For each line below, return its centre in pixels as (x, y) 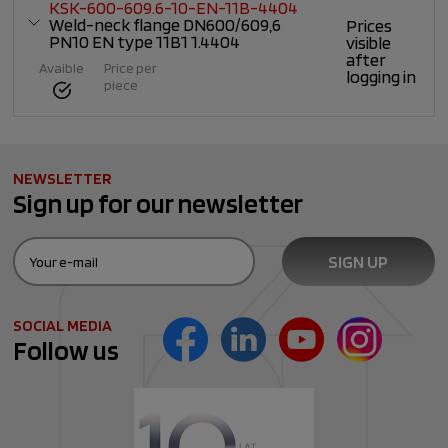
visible (369, 42)
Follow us (66, 350)
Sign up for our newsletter (158, 203)
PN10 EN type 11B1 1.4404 (145, 42)
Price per (131, 68)
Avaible (62, 68)
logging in (381, 76)
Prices (369, 25)
